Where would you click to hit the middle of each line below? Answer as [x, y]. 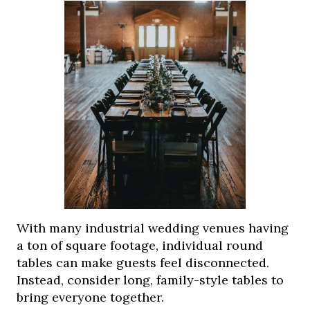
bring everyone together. [91, 298]
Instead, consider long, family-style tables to [151, 280]
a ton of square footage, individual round [140, 246]
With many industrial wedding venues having [153, 228]
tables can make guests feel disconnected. [143, 263]
